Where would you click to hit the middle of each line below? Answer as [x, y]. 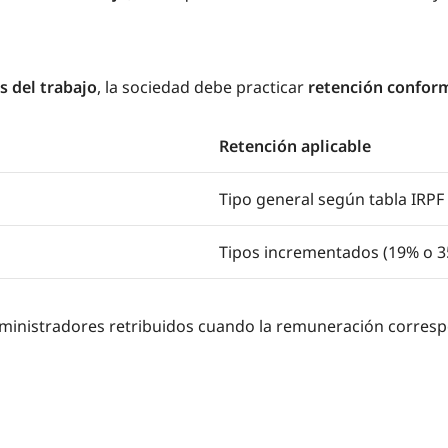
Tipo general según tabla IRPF [331, 198]
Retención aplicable [295, 145]
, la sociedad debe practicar [202, 86]
